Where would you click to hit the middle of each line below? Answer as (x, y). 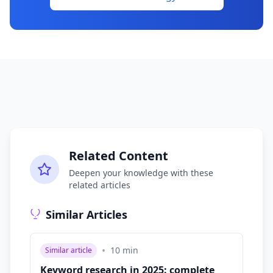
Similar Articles (87, 214)
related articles (100, 185)
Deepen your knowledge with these (141, 173)
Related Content (119, 156)
